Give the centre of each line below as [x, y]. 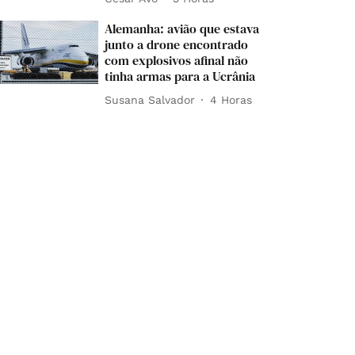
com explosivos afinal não [177, 61]
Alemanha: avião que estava [182, 29]
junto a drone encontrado [177, 45]
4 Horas [231, 99]
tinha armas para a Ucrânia [180, 76]
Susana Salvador [150, 99]
